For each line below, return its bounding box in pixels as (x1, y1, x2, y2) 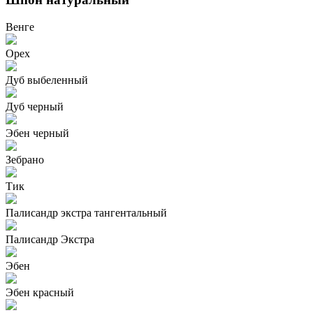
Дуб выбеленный (6, 73, 88, 86)
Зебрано (6, 153, 44, 166)
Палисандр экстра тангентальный (6, 206, 167, 219)
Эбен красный (6, 286, 74, 298)
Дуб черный (6, 100, 64, 112)
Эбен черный (6, 126, 69, 139)
